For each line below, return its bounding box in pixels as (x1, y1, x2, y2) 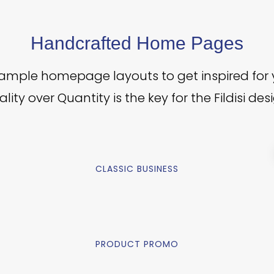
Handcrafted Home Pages (30, 33, 243, 53)
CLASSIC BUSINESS (95, 163, 179, 175)
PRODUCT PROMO (95, 238, 179, 250)
